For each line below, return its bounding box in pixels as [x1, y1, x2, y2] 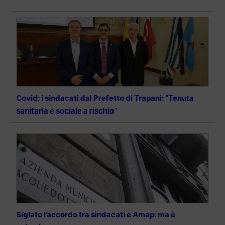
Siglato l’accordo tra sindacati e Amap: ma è [16, 210, 175, 220]
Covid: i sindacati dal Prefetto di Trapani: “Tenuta [16, 93, 194, 103]
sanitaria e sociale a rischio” [16, 106, 117, 116]
